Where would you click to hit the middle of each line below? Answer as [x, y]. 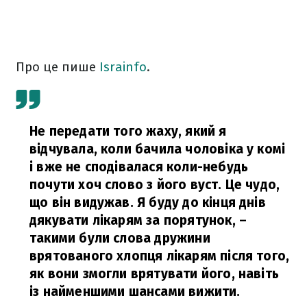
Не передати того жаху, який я [128, 131]
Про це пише [58, 67]
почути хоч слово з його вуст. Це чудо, [155, 185]
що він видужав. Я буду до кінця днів [148, 202]
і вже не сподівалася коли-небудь [139, 167]
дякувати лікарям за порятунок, [133, 220]
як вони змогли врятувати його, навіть [155, 274]
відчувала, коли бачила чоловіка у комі [158, 149]
